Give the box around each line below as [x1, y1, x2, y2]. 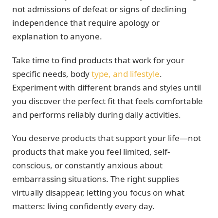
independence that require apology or [12, 17, 160, 29]
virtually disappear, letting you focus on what [12, 187, 184, 199]
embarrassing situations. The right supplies [12, 173, 179, 185]
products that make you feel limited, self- [12, 146, 170, 158]
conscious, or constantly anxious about [12, 160, 163, 171]
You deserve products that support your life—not [12, 132, 201, 144]
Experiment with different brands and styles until [12, 81, 201, 93]
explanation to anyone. [12, 31, 102, 42]
